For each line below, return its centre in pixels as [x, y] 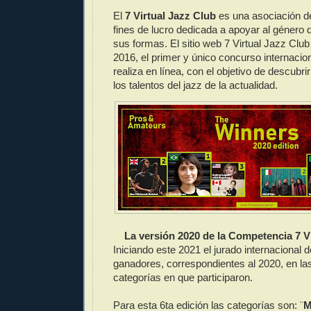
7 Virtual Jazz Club [170, 16]
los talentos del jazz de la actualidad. [195, 85]
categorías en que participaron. [183, 278]
